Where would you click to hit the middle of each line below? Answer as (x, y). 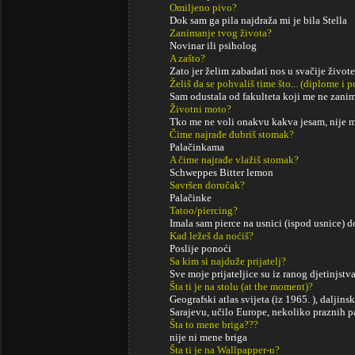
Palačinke (191, 198)
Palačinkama (197, 147)
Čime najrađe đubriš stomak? (232, 134)
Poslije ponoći (200, 248)
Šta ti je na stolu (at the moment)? (241, 286)
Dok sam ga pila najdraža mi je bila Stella (258, 20)
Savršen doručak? (207, 185)
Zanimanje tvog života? (221, 33)
